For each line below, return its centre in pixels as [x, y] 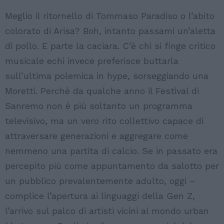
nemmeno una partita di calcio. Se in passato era [111, 151]
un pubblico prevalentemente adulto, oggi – [100, 181]
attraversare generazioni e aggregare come [96, 136]
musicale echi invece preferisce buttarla [92, 61]
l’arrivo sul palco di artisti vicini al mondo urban [107, 211]
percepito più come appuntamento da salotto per [112, 166]
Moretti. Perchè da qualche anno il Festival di [102, 91]
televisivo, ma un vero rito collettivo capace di [104, 121]
